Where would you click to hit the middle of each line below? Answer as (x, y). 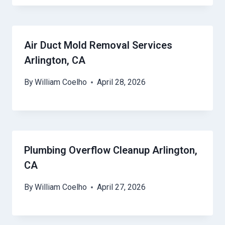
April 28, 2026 (122, 82)
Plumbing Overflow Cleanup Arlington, (111, 150)
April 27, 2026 (122, 187)
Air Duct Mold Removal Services (98, 45)
